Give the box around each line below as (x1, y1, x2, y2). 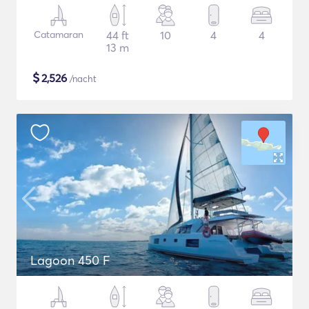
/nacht (67, 73, 97, 84)
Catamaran (33, 28, 83, 41)
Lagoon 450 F (30, 252, 110, 268)
